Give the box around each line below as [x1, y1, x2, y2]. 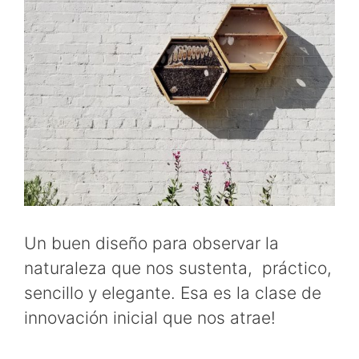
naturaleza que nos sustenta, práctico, [24, 258, 332, 279]
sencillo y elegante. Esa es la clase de [24, 283, 321, 304]
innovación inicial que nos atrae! [24, 308, 276, 329]
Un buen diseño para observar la [24, 233, 279, 254]
